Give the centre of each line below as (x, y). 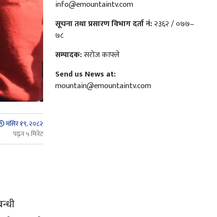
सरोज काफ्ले (101, 55)
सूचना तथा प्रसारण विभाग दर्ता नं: (103, 24)
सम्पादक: (68, 55)
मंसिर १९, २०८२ (24, 124)
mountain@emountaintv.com (103, 86)
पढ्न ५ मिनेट (28, 134)
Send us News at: (85, 74)
